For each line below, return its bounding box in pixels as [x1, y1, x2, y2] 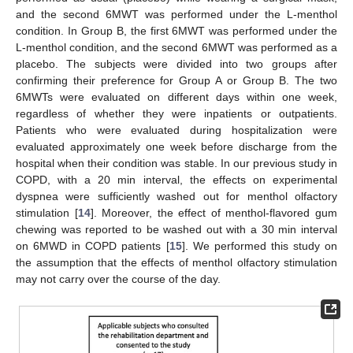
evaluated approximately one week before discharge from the [16, 140, 337, 154]
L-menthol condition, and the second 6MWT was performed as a [16, 41, 337, 54]
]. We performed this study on [181, 240, 337, 253]
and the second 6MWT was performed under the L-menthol [16, 8, 337, 21]
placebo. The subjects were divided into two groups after [16, 58, 337, 71]
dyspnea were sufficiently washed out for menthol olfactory [16, 190, 337, 203]
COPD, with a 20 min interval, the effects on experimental [16, 173, 337, 187]
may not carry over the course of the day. [16, 273, 221, 286]
